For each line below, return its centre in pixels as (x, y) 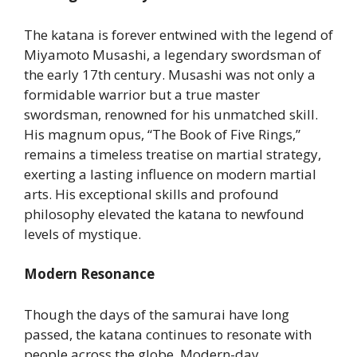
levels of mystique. (82, 233)
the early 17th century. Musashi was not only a (170, 74)
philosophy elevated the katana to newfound (164, 214)
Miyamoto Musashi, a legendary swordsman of (173, 54)
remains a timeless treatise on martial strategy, (173, 154)
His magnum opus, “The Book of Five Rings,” (162, 134)
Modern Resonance (89, 274)
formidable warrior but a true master (142, 94)
